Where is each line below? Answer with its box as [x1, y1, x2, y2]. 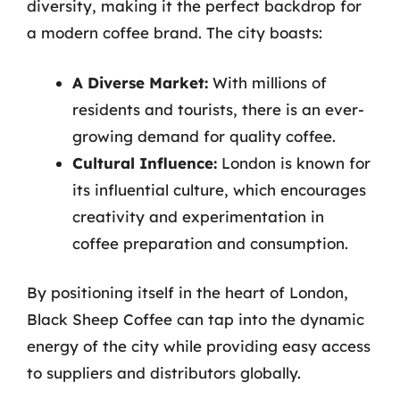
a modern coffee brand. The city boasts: [27, 23, 322, 42]
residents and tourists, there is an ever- [72, 99, 364, 119]
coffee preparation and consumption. [72, 233, 348, 253]
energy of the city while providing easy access [27, 337, 371, 355]
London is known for [217, 153, 371, 172]
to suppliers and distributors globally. [27, 363, 301, 382]
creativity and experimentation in [72, 206, 324, 226]
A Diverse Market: [72, 72, 208, 92]
